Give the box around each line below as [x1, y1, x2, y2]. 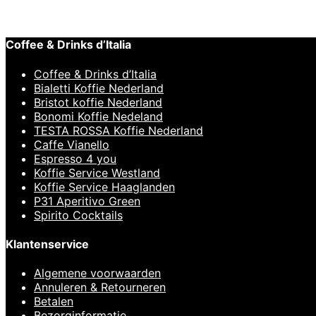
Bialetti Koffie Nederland [34, 80, 164, 95]
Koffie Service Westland [34, 165, 160, 180]
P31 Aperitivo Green [34, 193, 140, 208]
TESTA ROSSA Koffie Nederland [34, 123, 203, 138]
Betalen [34, 294, 73, 309]
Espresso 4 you [34, 151, 116, 166]
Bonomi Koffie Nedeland [34, 109, 163, 123]
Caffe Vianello [34, 137, 109, 152]
